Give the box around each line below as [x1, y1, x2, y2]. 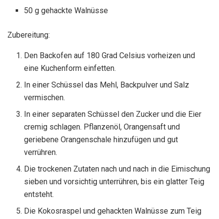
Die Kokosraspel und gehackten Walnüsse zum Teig [24, 206, 202, 216]
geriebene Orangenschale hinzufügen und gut [24, 135, 178, 145]
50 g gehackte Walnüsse [24, 6, 109, 16]
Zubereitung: [7, 30, 50, 40]
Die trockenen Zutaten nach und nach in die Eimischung [24, 164, 211, 174]
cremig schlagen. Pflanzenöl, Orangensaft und [24, 122, 180, 132]
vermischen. [24, 93, 66, 103]
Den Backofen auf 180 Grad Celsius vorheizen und [24, 51, 196, 61]
